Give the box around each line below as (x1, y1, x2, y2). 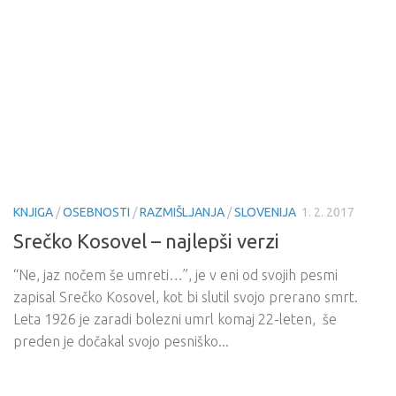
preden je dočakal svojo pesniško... (13, 332, 229, 349)
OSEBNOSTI (63, 204, 130, 219)
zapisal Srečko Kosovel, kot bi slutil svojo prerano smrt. (13, 288, 358, 305)
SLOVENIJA (234, 204, 296, 219)
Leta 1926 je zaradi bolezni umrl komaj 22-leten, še (13, 310, 337, 327)
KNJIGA (13, 204, 53, 219)
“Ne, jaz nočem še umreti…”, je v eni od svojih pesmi (13, 266, 338, 283)
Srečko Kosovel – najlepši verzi (13, 229, 279, 252)
